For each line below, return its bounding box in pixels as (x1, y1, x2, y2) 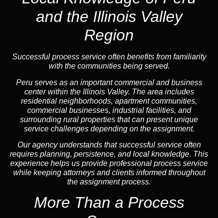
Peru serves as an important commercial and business (16, 78, 202, 87)
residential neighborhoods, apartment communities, (21, 96, 197, 105)
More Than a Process (34, 194, 184, 212)
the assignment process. (67, 177, 151, 186)
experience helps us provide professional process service (10, 159, 208, 167)
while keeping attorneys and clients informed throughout (13, 168, 205, 177)
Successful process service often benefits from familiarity (12, 53, 206, 61)
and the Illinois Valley (36, 8, 182, 26)
